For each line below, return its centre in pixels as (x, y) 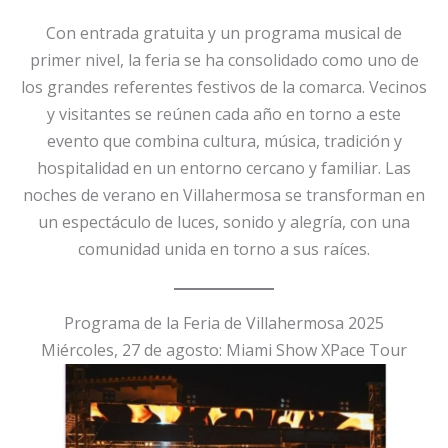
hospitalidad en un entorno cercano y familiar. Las (224, 167)
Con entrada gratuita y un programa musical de (224, 32)
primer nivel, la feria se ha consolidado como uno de (224, 59)
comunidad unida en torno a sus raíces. (224, 248)
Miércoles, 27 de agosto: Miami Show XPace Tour (224, 350)
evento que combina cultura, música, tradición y (224, 140)
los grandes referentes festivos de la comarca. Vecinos (224, 86)
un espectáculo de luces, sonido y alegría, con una (224, 221)
